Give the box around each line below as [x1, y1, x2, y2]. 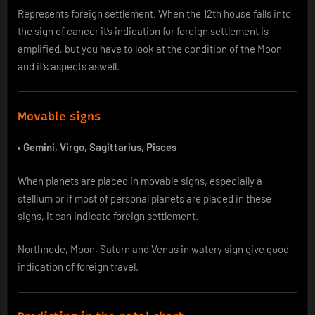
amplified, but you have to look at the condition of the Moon [18, 42, 282, 56]
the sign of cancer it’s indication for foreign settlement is [18, 25, 269, 38]
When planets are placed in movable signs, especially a [18, 174, 262, 187]
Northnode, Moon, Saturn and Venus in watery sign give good [18, 243, 289, 256]
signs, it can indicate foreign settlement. [18, 209, 198, 222]
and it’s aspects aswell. [18, 60, 120, 73]
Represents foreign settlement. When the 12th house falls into [18, 7, 291, 20]
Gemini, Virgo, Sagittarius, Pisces [23, 141, 176, 154]
